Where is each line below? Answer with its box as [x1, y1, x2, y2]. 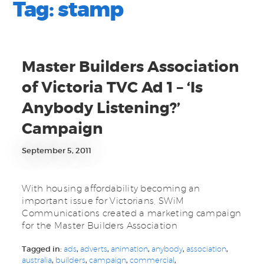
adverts [80, 244, 108, 254]
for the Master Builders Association [22, 220, 177, 231]
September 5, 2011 [22, 146, 92, 156]
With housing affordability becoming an [22, 183, 200, 194]
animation [111, 244, 148, 254]
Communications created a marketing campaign [22, 208, 242, 219]
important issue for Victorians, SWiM [22, 196, 184, 206]
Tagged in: [22, 244, 64, 255]
